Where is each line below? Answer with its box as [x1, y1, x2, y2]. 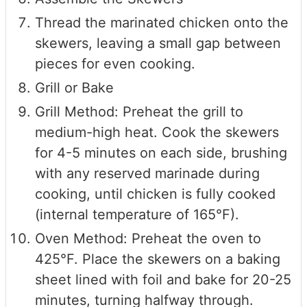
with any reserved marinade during [35, 165, 260, 182]
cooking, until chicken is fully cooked [35, 186, 275, 203]
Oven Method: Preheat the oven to [35, 230, 261, 247]
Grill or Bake [35, 79, 114, 97]
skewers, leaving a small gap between [35, 35, 281, 52]
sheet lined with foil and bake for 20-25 [35, 271, 291, 288]
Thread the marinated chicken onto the [35, 14, 288, 32]
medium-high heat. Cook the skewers [35, 124, 279, 141]
